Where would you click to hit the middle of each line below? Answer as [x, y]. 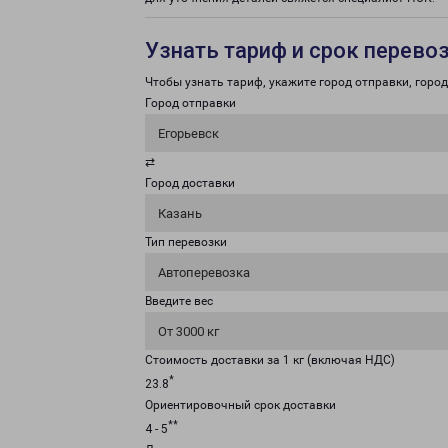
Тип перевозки [186, 242]
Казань [180, 213]
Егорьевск [188, 133]
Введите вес [179, 301]
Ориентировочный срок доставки [240, 405]
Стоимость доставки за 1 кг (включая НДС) [270, 360]
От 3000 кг [188, 331]
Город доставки [190, 183]
